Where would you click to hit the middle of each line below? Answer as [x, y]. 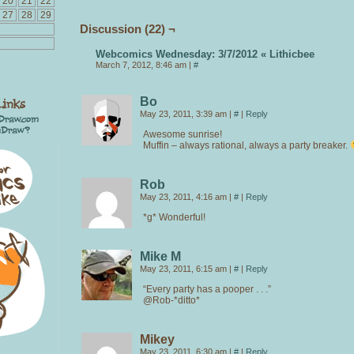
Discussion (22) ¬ [128, 28]
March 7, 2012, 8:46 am [142, 64]
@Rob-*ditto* [171, 300]
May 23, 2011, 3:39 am [185, 113]
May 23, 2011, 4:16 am [185, 196]
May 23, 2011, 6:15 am [185, 268]
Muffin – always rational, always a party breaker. [247, 145]
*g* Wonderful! [174, 217]
